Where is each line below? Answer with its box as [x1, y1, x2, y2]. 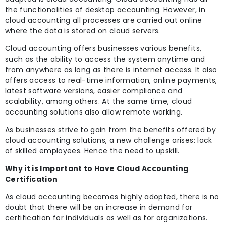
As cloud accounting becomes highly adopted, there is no [5, 191, 219, 202]
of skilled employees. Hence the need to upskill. [5, 145, 180, 156]
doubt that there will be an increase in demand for [5, 202, 193, 212]
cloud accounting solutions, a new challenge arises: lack [5, 135, 212, 145]
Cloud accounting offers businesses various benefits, [5, 43, 202, 53]
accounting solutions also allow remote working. [5, 106, 183, 117]
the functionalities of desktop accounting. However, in [5, 4, 205, 15]
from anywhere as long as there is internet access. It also [5, 64, 217, 75]
